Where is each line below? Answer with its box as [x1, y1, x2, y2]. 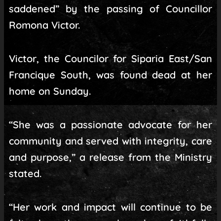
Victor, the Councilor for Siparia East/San [8, 52, 213, 65]
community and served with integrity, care [8, 135, 213, 147]
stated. [8, 167, 42, 180]
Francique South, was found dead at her [8, 69, 213, 81]
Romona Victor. [8, 19, 80, 32]
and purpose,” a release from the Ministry [8, 151, 213, 164]
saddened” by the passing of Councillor [8, 2, 213, 15]
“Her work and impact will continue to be [8, 201, 213, 214]
